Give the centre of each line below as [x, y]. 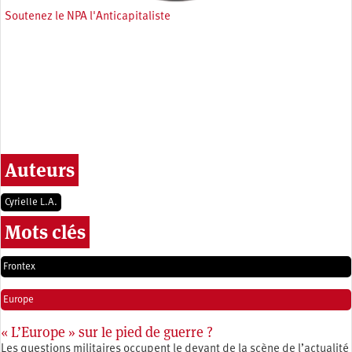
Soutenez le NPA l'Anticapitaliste [88, 16]
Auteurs [40, 170]
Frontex [19, 266]
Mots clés [45, 232]
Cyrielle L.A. [31, 202]
